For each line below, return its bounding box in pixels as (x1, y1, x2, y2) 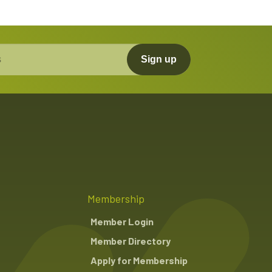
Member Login (90, 215, 154, 227)
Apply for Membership (90, 254, 188, 266)
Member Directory (90, 234, 171, 246)
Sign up (140, 53, 177, 64)
